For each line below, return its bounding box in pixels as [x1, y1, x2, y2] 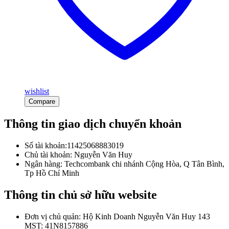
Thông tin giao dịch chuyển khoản [4, 117, 181, 130]
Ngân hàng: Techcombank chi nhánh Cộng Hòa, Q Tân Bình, [25, 159, 224, 168]
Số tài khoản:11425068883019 [25, 141, 124, 150]
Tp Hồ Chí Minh [25, 168, 79, 177]
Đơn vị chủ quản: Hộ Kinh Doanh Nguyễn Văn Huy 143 [25, 212, 210, 221]
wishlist [25, 86, 49, 96]
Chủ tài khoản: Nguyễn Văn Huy [25, 150, 132, 159]
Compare [29, 97, 55, 105]
